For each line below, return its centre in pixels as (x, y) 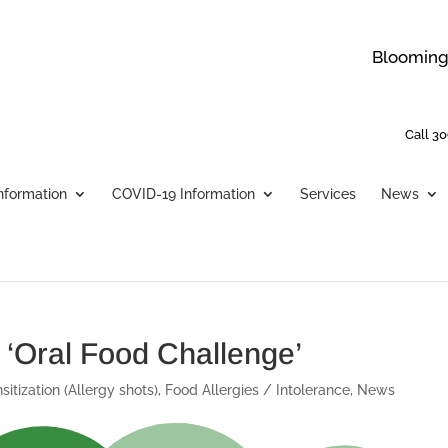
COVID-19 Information (184, 194)
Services (328, 194)
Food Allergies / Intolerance (258, 390)
